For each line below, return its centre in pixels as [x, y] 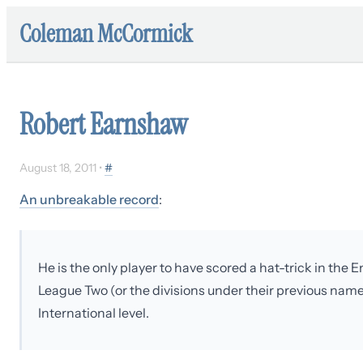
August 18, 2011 [58, 168]
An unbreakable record [89, 199]
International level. [94, 313]
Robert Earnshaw [103, 124]
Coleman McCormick [106, 34]
